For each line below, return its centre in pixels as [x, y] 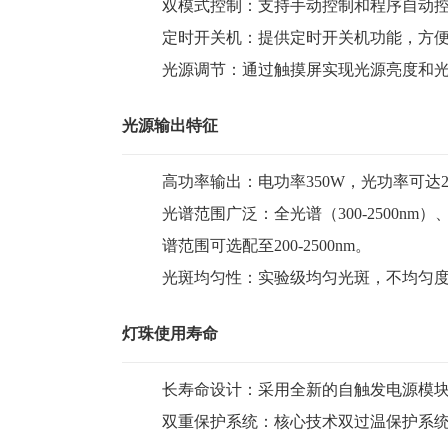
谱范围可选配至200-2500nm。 [266, 245]
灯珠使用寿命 [170, 333]
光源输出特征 [170, 125]
